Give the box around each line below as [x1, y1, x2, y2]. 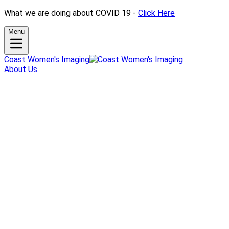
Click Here [138, 8, 175, 18]
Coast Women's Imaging [4, 55, 89, 64]
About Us [4, 64, 37, 74]
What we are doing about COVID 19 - [4, 8, 138, 18]
